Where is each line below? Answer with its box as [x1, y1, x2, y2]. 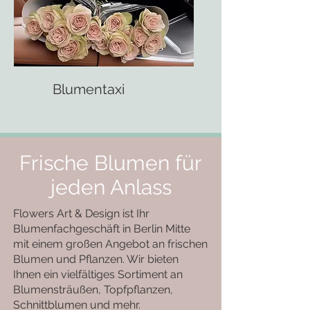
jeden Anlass [50, 175, 172, 199]
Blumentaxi [53, 81, 125, 98]
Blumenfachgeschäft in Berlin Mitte [13, 222, 190, 235]
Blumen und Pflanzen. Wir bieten [13, 253, 179, 266]
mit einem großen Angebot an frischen [13, 237, 208, 250]
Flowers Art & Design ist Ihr [13, 207, 149, 220]
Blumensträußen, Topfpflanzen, [13, 283, 173, 296]
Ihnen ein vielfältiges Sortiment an [13, 268, 183, 281]
